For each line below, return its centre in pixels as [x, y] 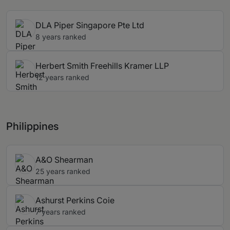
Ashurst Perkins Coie [75, 200]
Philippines [32, 127]
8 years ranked [61, 37]
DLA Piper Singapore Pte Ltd [90, 25]
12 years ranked [62, 78]
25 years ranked [63, 171]
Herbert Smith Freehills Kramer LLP [102, 66]
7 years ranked [61, 212]
